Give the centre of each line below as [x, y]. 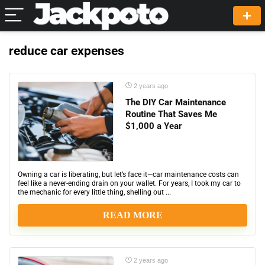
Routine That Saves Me [171, 114]
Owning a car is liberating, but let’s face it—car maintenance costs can [128, 174]
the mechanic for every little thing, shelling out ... [94, 192]
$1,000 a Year [154, 126]
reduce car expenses [67, 51]
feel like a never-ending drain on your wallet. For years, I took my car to [129, 183]
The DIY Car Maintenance [176, 102]
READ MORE [132, 215]
